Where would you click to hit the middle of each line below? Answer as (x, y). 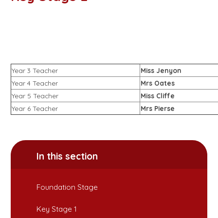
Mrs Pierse (158, 109)
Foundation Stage (67, 187)
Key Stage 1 (57, 209)
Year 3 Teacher (35, 71)
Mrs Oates (158, 83)
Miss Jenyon (161, 71)
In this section (67, 156)
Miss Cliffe (158, 96)
